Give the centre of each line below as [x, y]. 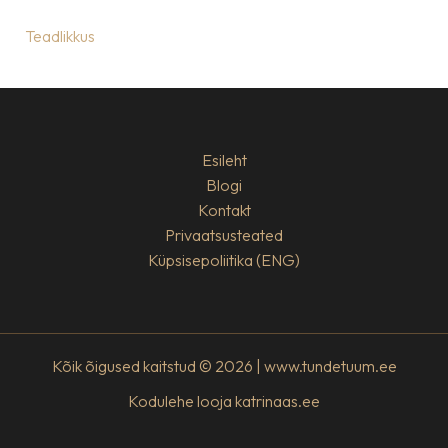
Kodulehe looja [181, 401]
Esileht [224, 160]
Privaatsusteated [224, 235]
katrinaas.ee [277, 401]
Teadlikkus [59, 36]
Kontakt [224, 210]
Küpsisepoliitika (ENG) [224, 260]
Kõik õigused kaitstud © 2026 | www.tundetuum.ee [224, 366]
